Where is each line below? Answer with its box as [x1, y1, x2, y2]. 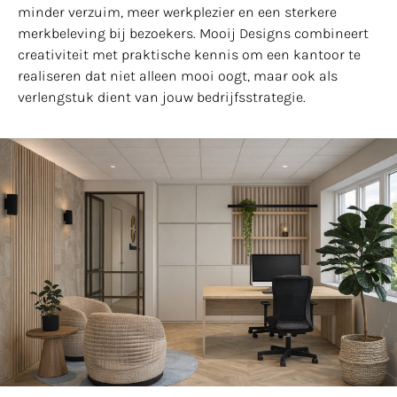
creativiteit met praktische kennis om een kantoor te [18, 45, 361, 63]
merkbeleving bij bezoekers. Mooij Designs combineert [18, 24, 369, 42]
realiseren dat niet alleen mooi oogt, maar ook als [18, 66, 338, 84]
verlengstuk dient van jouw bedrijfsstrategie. [18, 88, 306, 105]
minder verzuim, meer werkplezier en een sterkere [18, 3, 337, 20]
